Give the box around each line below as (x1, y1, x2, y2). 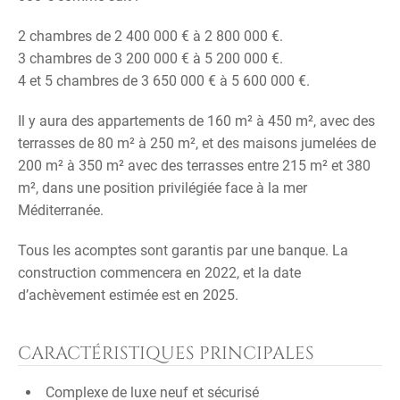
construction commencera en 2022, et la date (18, 264, 301, 281)
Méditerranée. (18, 202, 104, 219)
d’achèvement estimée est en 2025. (18, 287, 238, 304)
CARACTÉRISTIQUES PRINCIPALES (18, 341, 314, 365)
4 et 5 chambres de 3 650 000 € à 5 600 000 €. (18, 72, 310, 89)
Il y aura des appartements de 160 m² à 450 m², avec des (18, 112, 375, 129)
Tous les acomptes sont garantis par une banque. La (18, 242, 348, 259)
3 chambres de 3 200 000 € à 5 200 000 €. (18, 50, 283, 67)
